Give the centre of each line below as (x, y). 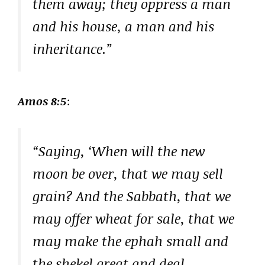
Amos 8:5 (42, 101)
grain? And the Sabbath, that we (132, 195)
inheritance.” (72, 48)
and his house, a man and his (123, 26)
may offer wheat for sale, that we (133, 218)
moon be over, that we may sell (128, 173)
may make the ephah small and (130, 240)
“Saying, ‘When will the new (119, 151)
